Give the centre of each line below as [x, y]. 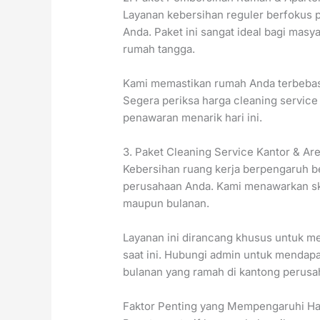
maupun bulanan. [166, 204]
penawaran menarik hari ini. [193, 118]
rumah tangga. [159, 49]
